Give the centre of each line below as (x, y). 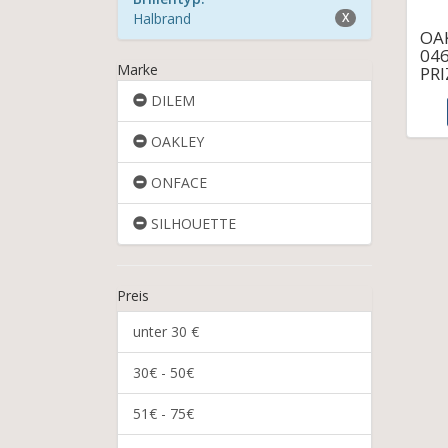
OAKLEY (175, 141)
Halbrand (162, 18)
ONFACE (177, 182)
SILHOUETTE (191, 223)
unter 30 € (166, 331)
